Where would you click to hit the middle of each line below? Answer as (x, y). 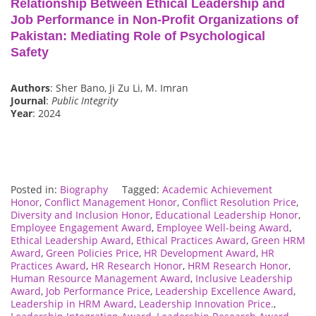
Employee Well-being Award (223, 228)
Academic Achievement (217, 190)
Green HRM (278, 241)
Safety (30, 53)
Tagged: (142, 190)
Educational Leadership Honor (227, 215)
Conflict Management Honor (111, 202)
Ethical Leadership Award (71, 241)
